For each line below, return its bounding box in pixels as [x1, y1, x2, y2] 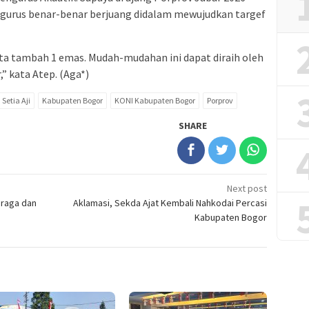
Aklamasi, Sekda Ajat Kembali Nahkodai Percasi [73, 197, 268, 210]
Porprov [207, 95, 233, 106]
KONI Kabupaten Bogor [114, 95, 195, 106]
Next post [227, 182, 268, 195]
